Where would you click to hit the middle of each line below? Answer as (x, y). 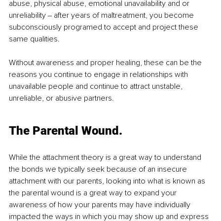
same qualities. (34, 39)
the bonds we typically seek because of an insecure (99, 169)
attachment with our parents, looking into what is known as (108, 181)
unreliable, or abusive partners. (61, 98)
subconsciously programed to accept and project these (105, 27)
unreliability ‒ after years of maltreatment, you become (102, 15)
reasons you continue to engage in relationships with (99, 74)
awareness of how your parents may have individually (101, 204)
